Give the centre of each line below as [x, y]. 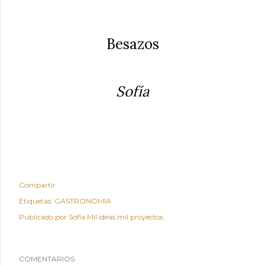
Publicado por [44, 217]
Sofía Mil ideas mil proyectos [116, 217]
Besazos [132, 44]
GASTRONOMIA [83, 201]
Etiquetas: [36, 201]
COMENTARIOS [47, 259]
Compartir [37, 185]
